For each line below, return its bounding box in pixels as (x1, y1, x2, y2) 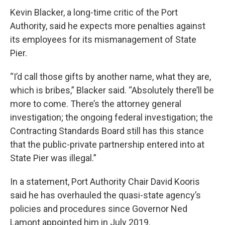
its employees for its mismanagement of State (10, 34, 196, 45)
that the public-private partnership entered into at (10, 139, 204, 150)
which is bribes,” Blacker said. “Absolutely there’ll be (10, 84, 214, 95)
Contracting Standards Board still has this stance (10, 125, 204, 136)
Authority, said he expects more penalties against (10, 20, 205, 31)
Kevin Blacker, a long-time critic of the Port (10, 7, 178, 18)
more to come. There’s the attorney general (10, 98, 181, 109)
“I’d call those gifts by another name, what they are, (10, 71, 211, 82)
